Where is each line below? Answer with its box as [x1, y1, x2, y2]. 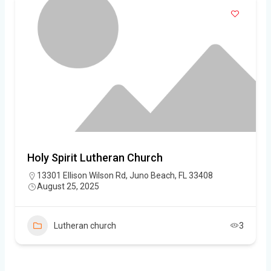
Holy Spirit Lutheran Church [27, 151, 163, 164]
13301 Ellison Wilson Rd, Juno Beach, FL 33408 [37, 170, 213, 180]
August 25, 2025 [37, 181, 99, 191]
